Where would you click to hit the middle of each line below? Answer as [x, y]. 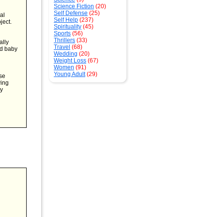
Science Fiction [74, 6]
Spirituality [68, 27]
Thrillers [64, 40]
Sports [62, 33]
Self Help [66, 20]
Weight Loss [70, 61]
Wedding [66, 54]
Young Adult [70, 74]
